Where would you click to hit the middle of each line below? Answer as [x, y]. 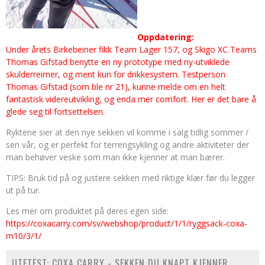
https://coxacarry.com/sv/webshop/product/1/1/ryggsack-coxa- [127, 223]
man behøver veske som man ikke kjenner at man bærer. [115, 157]
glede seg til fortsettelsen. [55, 112]
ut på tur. [23, 190]
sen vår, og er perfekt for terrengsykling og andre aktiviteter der [127, 145]
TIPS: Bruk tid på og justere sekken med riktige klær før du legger [130, 178]
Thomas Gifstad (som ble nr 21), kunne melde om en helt [116, 87]
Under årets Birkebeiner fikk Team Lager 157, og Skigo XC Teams [131, 49]
